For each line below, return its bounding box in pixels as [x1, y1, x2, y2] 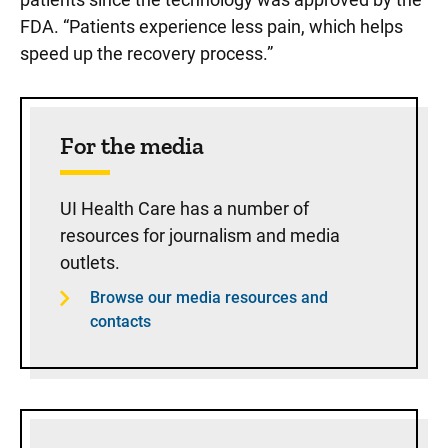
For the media [60, 131, 204, 160]
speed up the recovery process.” [20, 43, 277, 64]
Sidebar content [20, 110, 146, 131]
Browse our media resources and [90, 288, 328, 307]
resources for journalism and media [60, 225, 340, 246]
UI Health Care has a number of [60, 198, 309, 219]
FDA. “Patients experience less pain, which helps [20, 16, 403, 37]
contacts [90, 312, 151, 331]
